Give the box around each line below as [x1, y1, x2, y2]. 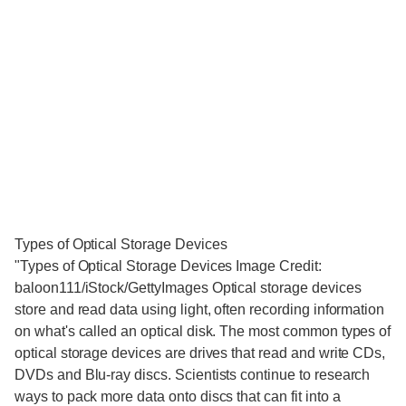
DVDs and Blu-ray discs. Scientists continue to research [14, 367, 371, 382]
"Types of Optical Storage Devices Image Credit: [14, 258, 322, 274]
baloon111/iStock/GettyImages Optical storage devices [14, 280, 362, 295]
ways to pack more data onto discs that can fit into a [14, 389, 341, 404]
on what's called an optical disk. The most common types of [14, 324, 391, 339]
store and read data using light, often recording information [14, 302, 385, 317]
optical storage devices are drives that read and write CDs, [14, 345, 386, 361]
